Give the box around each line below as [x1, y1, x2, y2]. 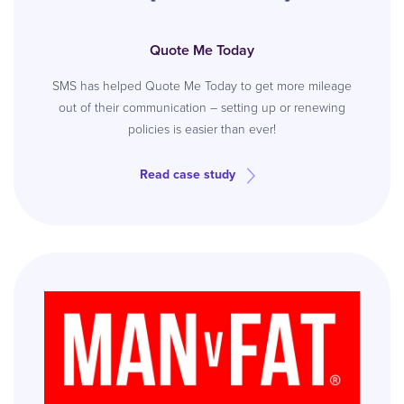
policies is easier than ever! [128, 120, 276, 139]
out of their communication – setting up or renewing [59, 98, 345, 117]
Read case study [140, 165, 235, 184]
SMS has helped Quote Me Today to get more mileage [52, 77, 352, 96]
